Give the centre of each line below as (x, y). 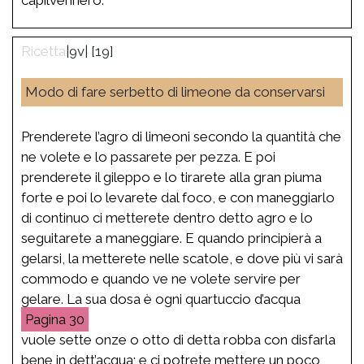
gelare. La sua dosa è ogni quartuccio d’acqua (161, 299)
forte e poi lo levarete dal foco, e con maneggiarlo (178, 197)
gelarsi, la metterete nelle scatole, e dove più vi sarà (182, 258)
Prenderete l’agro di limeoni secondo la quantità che (181, 136)
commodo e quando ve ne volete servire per (161, 278)
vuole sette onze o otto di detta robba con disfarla (178, 339)
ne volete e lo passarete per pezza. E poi (148, 156)
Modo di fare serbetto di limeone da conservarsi (175, 91)
